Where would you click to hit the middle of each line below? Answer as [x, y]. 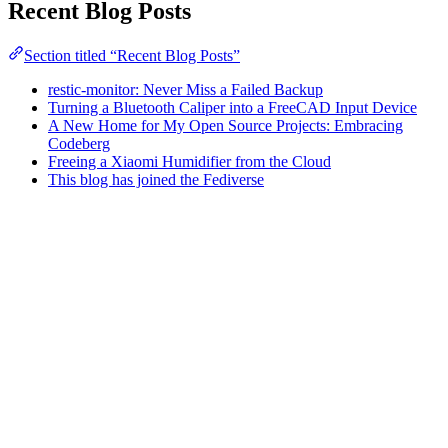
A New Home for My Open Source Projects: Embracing [225, 125]
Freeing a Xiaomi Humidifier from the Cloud [189, 161]
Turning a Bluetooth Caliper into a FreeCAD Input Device [232, 107]
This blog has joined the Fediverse [156, 179]
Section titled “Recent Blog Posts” [132, 55]
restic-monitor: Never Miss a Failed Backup [185, 89]
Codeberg [79, 143]
